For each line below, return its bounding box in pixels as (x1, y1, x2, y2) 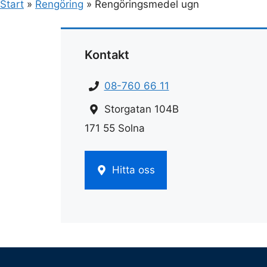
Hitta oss (111, 164, 155, 176)
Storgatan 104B (104, 103, 179, 115)
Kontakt (85, 47, 129, 62)
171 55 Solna (85, 122, 145, 134)
